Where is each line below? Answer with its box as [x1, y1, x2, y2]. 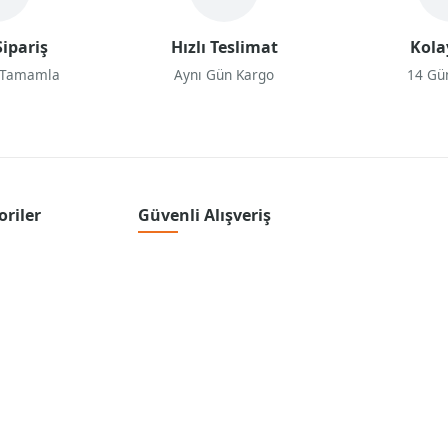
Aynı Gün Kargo [174, 65, 274, 85]
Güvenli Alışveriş [138, 204, 272, 227]
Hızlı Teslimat [170, 36, 278, 59]
